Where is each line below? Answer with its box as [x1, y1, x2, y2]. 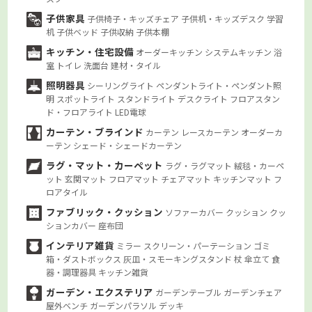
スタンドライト [117, 93, 178, 105]
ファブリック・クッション [46, 205, 166, 219]
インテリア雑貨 [46, 238, 117, 253]
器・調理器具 [46, 266, 99, 279]
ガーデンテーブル [155, 286, 224, 299]
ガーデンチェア [224, 286, 283, 299]
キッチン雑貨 [98, 266, 149, 279]
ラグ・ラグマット [165, 159, 235, 172]
